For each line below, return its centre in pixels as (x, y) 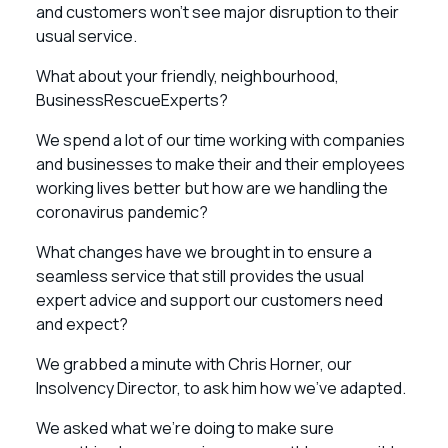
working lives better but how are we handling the (212, 188)
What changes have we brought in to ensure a (204, 252)
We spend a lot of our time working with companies (220, 140)
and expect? (82, 324)
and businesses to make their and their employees (220, 164)
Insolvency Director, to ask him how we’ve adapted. (221, 388)
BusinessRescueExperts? (132, 100)
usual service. (86, 36)
